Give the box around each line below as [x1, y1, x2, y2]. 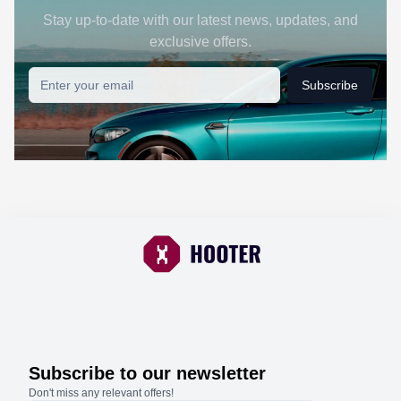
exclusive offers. [149, 34, 252, 49]
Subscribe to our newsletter [29, 363, 266, 383]
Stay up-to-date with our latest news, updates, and [43, 13, 358, 28]
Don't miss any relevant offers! [29, 387, 174, 399]
